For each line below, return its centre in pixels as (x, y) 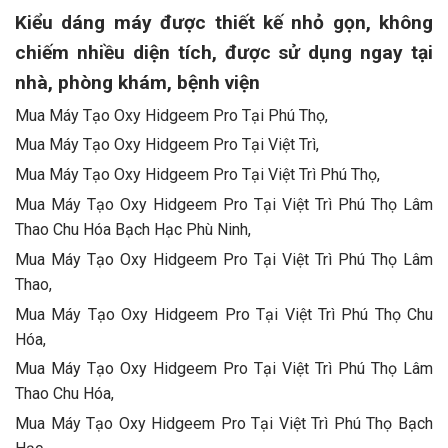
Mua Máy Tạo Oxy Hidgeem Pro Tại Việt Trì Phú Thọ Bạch (224, 424)
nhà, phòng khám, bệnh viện (137, 82)
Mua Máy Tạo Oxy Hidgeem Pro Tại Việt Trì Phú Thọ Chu (224, 314)
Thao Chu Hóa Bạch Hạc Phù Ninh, (133, 229)
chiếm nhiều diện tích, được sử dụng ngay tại (224, 52)
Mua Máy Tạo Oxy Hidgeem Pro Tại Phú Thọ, (171, 115)
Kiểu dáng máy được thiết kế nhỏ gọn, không (224, 22)
